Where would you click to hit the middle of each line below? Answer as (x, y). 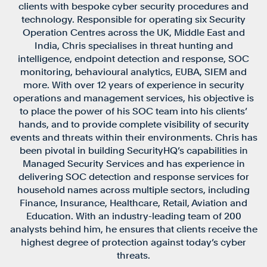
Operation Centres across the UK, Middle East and (133, 32)
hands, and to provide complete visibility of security (133, 124)
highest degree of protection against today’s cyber (133, 242)
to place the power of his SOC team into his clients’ (133, 111)
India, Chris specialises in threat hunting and (133, 45)
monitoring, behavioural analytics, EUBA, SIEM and (133, 72)
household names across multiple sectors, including (133, 190)
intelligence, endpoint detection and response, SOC (133, 58)
